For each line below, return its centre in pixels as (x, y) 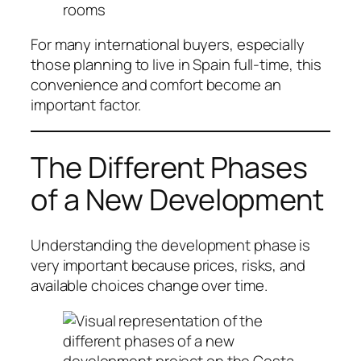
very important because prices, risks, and (168, 266)
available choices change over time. (149, 286)
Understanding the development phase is (171, 245)
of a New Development (177, 199)
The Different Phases (169, 167)
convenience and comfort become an (156, 85)
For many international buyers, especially (168, 45)
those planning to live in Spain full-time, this (176, 65)
